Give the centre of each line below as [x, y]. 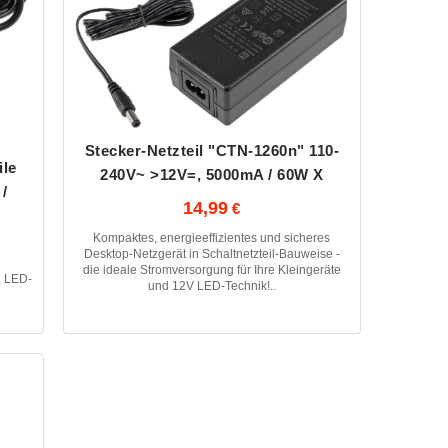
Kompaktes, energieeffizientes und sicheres [212, 238]
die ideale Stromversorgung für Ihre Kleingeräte [211, 270]
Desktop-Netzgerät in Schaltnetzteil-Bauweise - [211, 254]
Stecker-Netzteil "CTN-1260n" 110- [212, 151]
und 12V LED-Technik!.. [211, 286]
